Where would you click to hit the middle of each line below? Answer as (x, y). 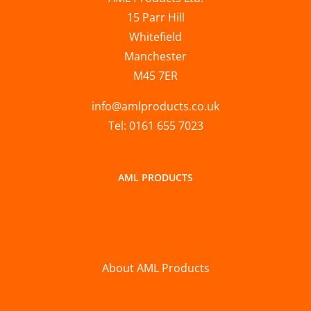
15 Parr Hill (155, 18)
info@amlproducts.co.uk (155, 107)
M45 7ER (155, 76)
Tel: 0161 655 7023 (155, 126)
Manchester (155, 57)
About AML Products (155, 268)
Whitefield (155, 37)
